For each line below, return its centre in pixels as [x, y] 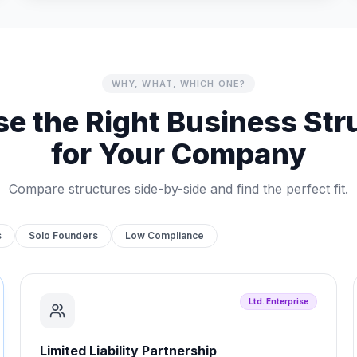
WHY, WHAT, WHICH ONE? [178, 84]
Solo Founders [63, 235]
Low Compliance [165, 235]
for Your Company [178, 154]
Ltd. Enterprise [278, 301]
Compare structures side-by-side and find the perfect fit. [178, 189]
